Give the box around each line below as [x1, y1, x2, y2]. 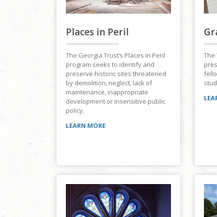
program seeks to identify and [66, 60, 155, 69]
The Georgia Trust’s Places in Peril [66, 51, 165, 60]
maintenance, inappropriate [66, 88, 148, 97]
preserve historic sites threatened [66, 69, 166, 78]
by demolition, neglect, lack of [66, 78, 152, 88]
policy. [66, 106, 84, 115]
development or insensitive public [66, 97, 165, 106]
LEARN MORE [66, 121, 106, 130]
